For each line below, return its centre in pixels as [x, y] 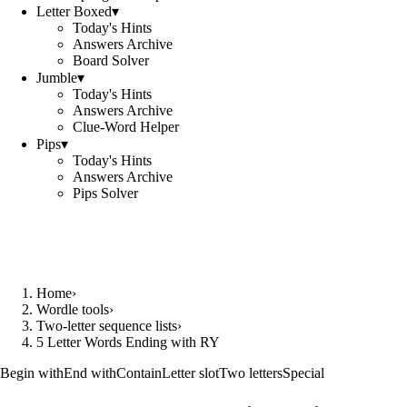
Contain [139, 373]
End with [90, 373]
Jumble [57, 78]
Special [303, 373]
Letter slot [190, 373]
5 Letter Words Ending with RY [128, 342]
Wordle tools [73, 309]
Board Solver [111, 60]
